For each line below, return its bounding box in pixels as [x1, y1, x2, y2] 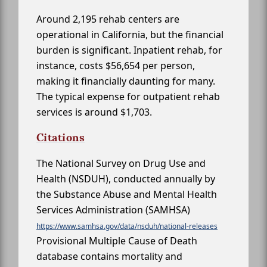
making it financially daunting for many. [36, 74, 215, 88]
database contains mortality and [36, 250, 182, 263]
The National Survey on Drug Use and [36, 157, 206, 170]
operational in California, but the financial [36, 28, 223, 42]
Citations [36, 131, 85, 145]
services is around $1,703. [36, 105, 152, 119]
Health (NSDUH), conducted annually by [36, 172, 215, 186]
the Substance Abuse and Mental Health [36, 188, 217, 201]
